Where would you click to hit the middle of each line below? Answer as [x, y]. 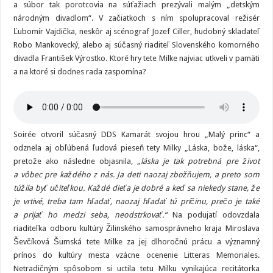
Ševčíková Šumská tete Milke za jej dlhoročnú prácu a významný [136, 242]
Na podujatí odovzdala [213, 215]
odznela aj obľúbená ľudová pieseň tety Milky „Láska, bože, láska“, [136, 148]
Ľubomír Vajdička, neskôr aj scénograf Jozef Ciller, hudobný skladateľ [136, 32]
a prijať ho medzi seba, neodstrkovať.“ [90, 215]
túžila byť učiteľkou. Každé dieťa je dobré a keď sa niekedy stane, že [136, 188]
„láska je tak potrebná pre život [198, 161]
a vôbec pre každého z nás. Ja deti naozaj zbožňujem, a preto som [136, 175]
